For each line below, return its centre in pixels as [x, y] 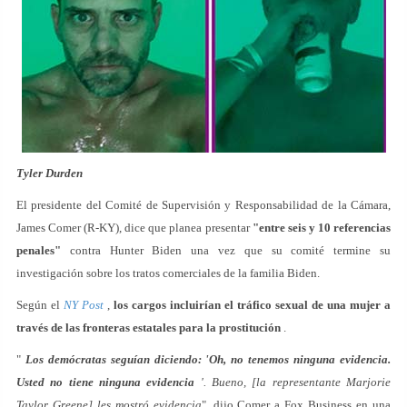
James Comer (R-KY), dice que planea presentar [134, 228]
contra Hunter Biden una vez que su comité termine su [226, 250]
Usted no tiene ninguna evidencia [106, 382]
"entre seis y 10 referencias [322, 228]
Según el [40, 305]
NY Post [84, 305]
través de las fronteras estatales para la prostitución [149, 328]
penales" [39, 250]
